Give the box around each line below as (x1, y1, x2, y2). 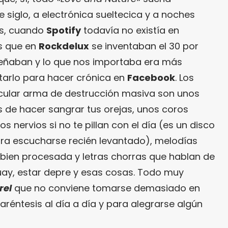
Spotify (46, 24, 81, 37)
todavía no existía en (81, 24, 179, 37)
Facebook (127, 71, 175, 84)
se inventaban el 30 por (89, 40, 198, 52)
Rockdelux (39, 40, 89, 52)
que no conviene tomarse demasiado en (12, 182, 200, 194)
